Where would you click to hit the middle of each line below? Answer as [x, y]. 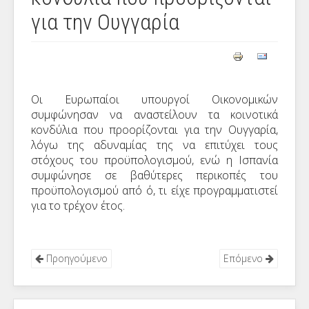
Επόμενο [245, 258]
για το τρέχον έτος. [78, 206]
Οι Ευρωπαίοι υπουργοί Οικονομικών [154, 99]
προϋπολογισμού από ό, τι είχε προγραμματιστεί [154, 190]
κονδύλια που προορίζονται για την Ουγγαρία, [154, 130]
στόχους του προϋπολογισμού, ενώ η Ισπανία [154, 160]
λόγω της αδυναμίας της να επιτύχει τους [154, 145]
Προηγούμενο [76, 258]
